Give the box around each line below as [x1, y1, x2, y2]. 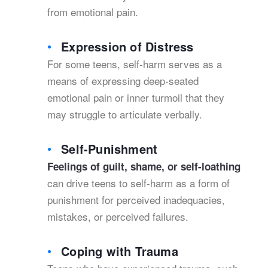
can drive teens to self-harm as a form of [47, 175, 230, 190]
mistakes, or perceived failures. [47, 209, 188, 224]
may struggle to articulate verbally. [47, 106, 202, 121]
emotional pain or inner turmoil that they [47, 90, 224, 105]
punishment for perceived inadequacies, [47, 192, 225, 207]
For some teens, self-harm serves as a [47, 56, 222, 71]
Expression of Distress [61, 38, 194, 55]
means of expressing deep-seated [47, 73, 199, 88]
